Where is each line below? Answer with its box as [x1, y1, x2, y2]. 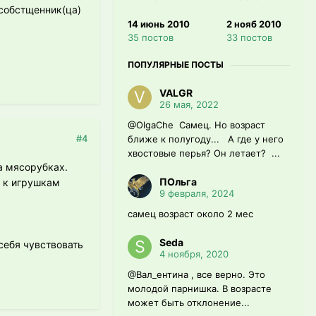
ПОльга [159, 176, 197, 188]
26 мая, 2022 [159, 99, 219, 111]
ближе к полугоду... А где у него [128, 133, 284, 145]
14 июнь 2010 [128, 18, 190, 30]
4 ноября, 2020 [159, 248, 229, 260]
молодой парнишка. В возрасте [128, 283, 272, 295]
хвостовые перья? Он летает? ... [128, 147, 280, 159]
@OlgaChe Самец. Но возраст [128, 119, 265, 131]
